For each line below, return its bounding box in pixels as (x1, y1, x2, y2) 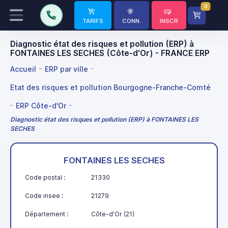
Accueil (10, 64, 36, 73)
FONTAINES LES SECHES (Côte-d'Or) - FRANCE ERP (10, 48, 210, 58)
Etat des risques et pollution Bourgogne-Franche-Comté (10, 82, 211, 92)
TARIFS (82, 17, 103, 24)
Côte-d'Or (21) (91, 210, 134, 218)
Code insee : (25, 191, 63, 199)
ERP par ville (45, 64, 88, 73)
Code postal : (25, 173, 65, 181)
